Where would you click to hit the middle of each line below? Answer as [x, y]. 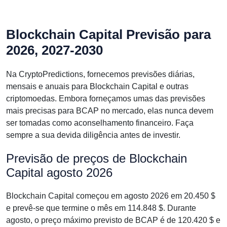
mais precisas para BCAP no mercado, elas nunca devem [110, 111]
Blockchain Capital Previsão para [108, 34]
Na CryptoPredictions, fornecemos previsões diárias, [100, 74]
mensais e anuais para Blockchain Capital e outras [97, 86]
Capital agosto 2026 [59, 173]
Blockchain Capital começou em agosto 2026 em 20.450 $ [111, 196]
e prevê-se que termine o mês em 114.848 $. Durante [101, 208]
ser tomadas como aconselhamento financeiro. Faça [100, 123]
